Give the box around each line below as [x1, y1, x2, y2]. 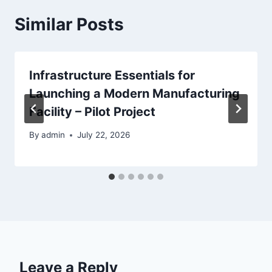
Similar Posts [15, 13, 124, 35]
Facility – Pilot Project [29, 104, 155, 119]
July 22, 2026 [77, 130, 131, 140]
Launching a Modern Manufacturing [29, 86, 240, 101]
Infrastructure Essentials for [29, 67, 195, 83]
